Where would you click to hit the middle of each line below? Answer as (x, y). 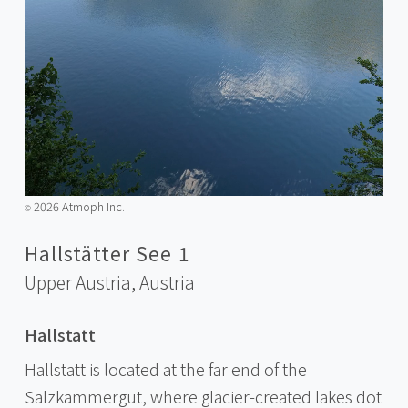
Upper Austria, (82, 283)
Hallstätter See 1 (107, 253)
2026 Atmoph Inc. (77, 206)
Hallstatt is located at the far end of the (165, 368)
